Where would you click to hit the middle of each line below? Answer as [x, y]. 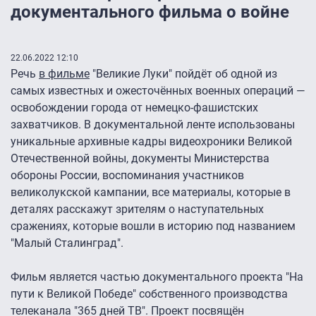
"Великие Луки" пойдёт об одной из [183, 74]
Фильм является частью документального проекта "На [157, 277]
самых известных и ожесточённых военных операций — [158, 91]
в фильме [64, 74]
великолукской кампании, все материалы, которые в [151, 193]
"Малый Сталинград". [68, 243]
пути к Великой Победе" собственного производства [149, 294]
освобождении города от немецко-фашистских [134, 108]
